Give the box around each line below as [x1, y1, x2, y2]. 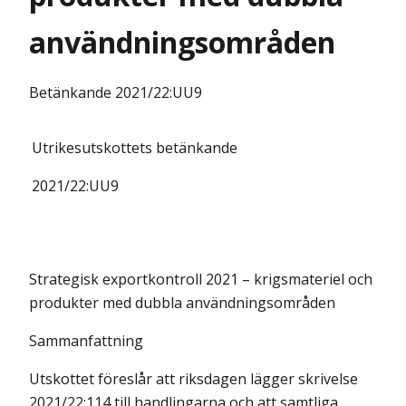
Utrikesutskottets [32, 138, 156, 158]
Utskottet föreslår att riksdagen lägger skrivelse [29, 369, 358, 389]
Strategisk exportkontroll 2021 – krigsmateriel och [29, 269, 372, 289]
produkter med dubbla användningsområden [29, 293, 335, 313]
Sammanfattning [29, 331, 143, 351]
